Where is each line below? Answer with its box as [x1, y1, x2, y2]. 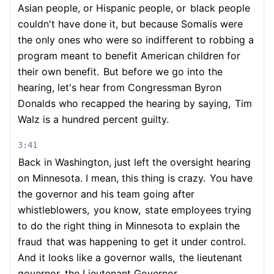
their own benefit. [18, 65, 99, 78]
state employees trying [142, 204, 251, 216]
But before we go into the [100, 65, 223, 78]
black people [187, 2, 250, 14]
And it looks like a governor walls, [18, 251, 175, 264]
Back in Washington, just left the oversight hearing [18, 156, 251, 168]
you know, [91, 204, 141, 216]
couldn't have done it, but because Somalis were [18, 18, 243, 30]
